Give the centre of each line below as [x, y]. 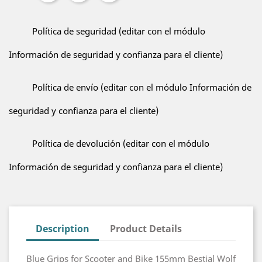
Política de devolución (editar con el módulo [121, 143]
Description [63, 229]
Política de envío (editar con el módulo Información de [142, 87]
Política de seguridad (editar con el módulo [119, 31]
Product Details [146, 229]
